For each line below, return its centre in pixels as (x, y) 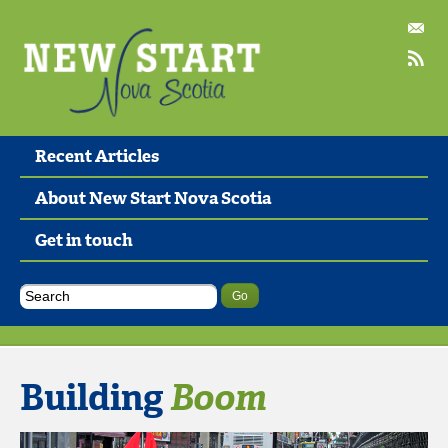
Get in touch (84, 240)
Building (95, 398)
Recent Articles (97, 156)
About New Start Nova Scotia (153, 198)
